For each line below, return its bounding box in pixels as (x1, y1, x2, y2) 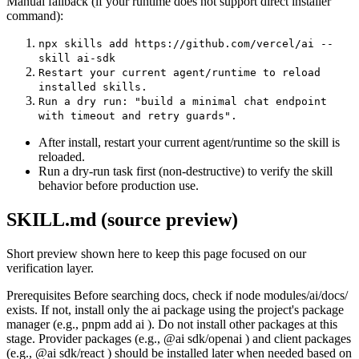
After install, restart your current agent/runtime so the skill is (38, 135, 340, 149)
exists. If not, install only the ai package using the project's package (6, 302, 344, 317)
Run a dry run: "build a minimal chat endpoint (38, 95, 327, 107)
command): (6, 8, 63, 22)
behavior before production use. (38, 178, 199, 192)
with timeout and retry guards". (38, 109, 237, 122)
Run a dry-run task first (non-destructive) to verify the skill (38, 163, 333, 178)
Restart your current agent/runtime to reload (38, 66, 321, 79)
